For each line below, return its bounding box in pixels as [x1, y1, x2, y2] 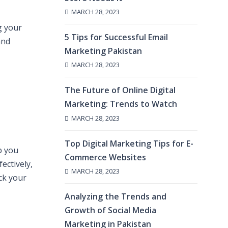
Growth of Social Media [65, 204, 156, 216]
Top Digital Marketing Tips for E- [65, 137, 193, 149]
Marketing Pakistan [65, 45, 142, 57]
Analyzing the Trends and [65, 190, 166, 202]
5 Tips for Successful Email [65, 32, 168, 43]
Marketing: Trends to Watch [65, 98, 177, 110]
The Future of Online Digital [65, 84, 176, 96]
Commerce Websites [65, 151, 146, 163]
